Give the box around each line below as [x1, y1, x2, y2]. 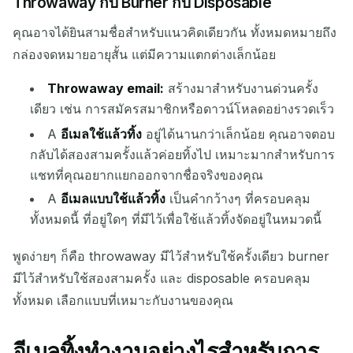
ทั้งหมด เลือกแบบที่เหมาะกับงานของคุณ [13, 292, 233, 309]
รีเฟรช [158, 86, 195, 102]
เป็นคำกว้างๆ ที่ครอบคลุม [165, 191, 311, 207]
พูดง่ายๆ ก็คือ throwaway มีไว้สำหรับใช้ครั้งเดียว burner [13, 248, 329, 265]
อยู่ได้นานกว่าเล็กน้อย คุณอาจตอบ [142, 126, 336, 143]
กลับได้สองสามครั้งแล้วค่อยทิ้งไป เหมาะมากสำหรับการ [30, 147, 336, 163]
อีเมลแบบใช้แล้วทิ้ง [61, 191, 166, 207]
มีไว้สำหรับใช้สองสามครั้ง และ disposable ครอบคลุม [13, 270, 310, 287]
